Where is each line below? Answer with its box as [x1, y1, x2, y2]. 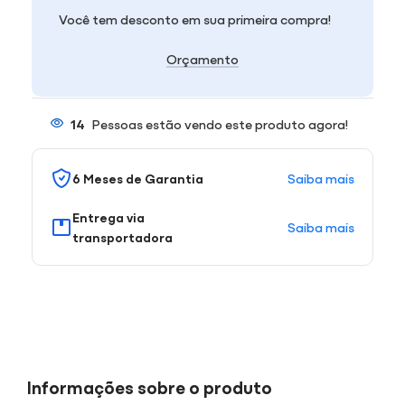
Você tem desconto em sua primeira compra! [59, 8, 331, 28]
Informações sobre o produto [27, 373, 272, 399]
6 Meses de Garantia [72, 168, 203, 187]
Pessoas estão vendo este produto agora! [91, 113, 348, 133]
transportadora [72, 227, 173, 246]
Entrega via [72, 207, 145, 226]
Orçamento [165, 48, 239, 68]
